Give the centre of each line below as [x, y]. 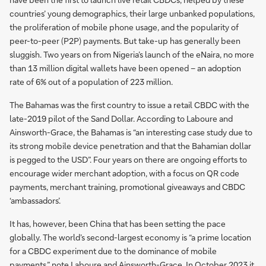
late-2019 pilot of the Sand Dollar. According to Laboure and [121, 118]
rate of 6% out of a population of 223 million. [91, 81]
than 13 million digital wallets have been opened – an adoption [125, 68]
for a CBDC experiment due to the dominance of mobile [113, 251]
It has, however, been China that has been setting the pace [118, 223]
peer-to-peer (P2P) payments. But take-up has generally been [125, 40]
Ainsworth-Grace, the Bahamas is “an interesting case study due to [131, 132]
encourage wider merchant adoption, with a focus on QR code [124, 173]
